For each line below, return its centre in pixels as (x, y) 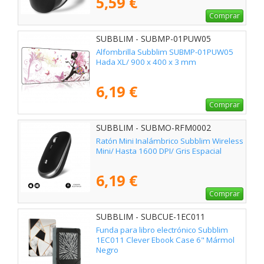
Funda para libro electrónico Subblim (162, 230)
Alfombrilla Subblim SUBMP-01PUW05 (165, 52)
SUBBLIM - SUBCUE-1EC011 (151, 217)
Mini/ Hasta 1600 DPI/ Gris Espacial (159, 151)
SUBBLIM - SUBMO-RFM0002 (154, 128)
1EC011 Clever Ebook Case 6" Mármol (165, 240)
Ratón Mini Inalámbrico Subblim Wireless (170, 141)
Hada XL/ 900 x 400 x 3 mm (146, 62)
